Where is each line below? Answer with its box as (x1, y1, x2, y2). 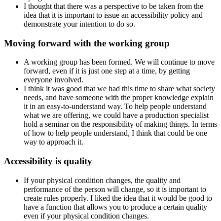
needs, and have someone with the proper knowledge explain (24, 93, 214, 102)
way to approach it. (24, 138, 83, 147)
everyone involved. (24, 75, 83, 84)
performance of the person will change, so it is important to (24, 184, 206, 193)
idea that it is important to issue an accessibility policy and (24, 10, 203, 19)
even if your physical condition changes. (24, 211, 149, 220)
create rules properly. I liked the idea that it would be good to (24, 193, 212, 202)
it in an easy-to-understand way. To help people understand (24, 102, 207, 111)
